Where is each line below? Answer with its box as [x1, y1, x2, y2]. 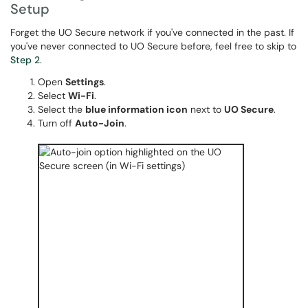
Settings [65, 76, 104, 88]
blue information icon [85, 103, 188, 115]
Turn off [38, 117, 75, 129]
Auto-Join [75, 117, 124, 129]
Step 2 [10, 54, 40, 66]
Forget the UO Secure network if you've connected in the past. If [10, 26, 294, 38]
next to [188, 103, 224, 115]
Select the [38, 103, 85, 115]
